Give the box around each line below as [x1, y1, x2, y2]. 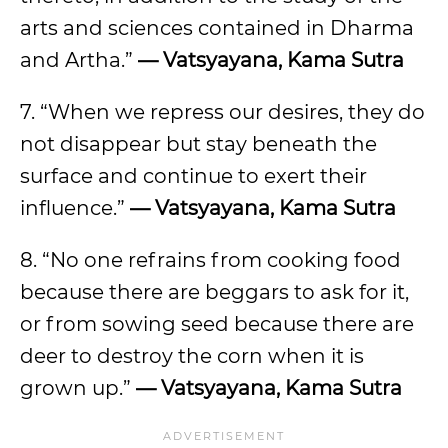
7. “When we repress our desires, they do [20, 100, 425, 124]
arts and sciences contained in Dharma [20, 16, 414, 40]
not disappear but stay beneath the [20, 132, 377, 156]
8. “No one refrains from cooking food [20, 248, 401, 272]
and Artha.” [20, 48, 138, 72]
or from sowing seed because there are [20, 312, 414, 336]
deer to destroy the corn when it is [20, 344, 364, 368]
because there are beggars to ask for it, [20, 280, 409, 304]
